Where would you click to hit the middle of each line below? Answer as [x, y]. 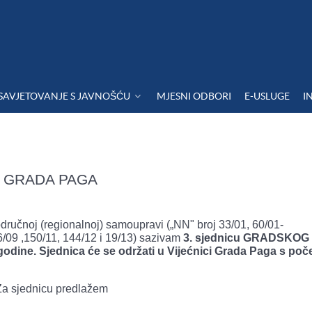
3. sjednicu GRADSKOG [246, 238]
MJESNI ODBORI [194, 96]
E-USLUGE [267, 96]
